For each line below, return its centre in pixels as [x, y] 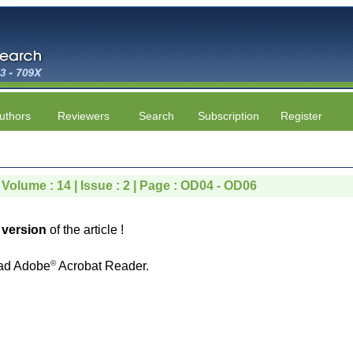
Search [156, 116]
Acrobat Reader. [102, 266]
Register [301, 116]
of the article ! [85, 230]
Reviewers [84, 116]
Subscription [229, 116]
